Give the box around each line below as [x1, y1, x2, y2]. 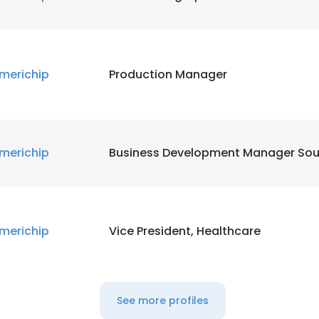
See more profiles [116, 293, 209, 308]
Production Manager [109, 66, 227, 83]
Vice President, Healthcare [109, 223, 261, 239]
